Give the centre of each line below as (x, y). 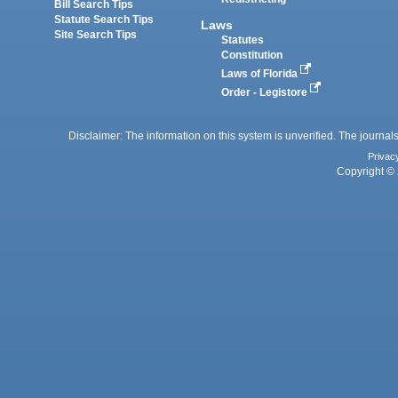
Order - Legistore (266, 92)
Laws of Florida (261, 73)
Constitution (252, 55)
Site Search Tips (96, 34)
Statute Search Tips (104, 19)
